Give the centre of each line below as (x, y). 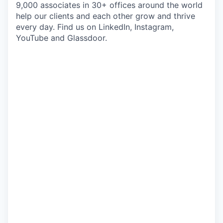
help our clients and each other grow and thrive (106, 16)
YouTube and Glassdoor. (61, 38)
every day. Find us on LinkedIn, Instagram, (95, 27)
